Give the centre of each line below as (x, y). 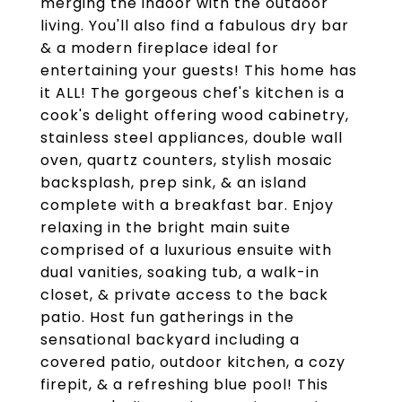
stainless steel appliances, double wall (192, 138)
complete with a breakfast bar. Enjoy (187, 205)
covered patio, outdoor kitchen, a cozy (193, 362)
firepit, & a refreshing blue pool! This (184, 385)
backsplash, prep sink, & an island (174, 183)
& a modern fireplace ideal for (160, 48)
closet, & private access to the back (184, 295)
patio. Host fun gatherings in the (167, 317)
